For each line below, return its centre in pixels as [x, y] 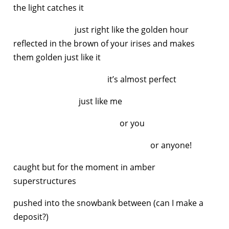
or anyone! [102, 145]
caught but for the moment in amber [84, 167]
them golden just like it [57, 57]
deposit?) [31, 216]
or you [79, 123]
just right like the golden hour [101, 29]
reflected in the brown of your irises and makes [104, 43]
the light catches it [49, 7]
